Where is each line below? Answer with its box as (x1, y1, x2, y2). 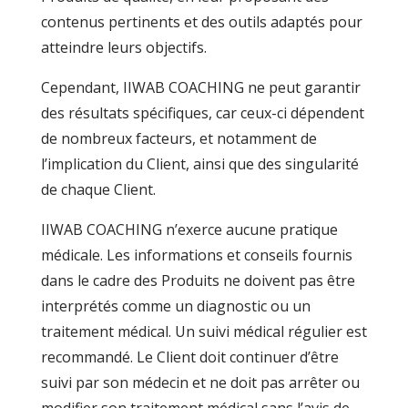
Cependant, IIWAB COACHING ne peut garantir (40, 77, 361, 97)
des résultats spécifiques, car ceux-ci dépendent (40, 103, 364, 123)
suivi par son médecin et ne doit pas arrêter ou (40, 372, 360, 393)
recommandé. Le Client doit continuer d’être (40, 347, 339, 367)
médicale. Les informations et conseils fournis (40, 245, 352, 265)
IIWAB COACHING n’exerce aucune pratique (40, 219, 338, 240)
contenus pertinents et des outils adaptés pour (40, 12, 362, 32)
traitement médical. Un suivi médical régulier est (40, 321, 367, 342)
